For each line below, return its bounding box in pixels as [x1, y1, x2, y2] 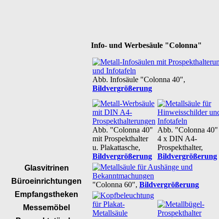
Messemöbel [23, 203, 70, 212]
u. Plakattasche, [92, 143, 140, 152]
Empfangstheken [15, 190, 78, 198]
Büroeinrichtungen [11, 177, 82, 185]
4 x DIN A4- [157, 134, 197, 143]
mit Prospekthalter [92, 134, 148, 143]
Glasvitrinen [24, 164, 69, 172]
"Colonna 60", [92, 180, 137, 189]
